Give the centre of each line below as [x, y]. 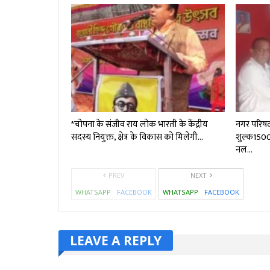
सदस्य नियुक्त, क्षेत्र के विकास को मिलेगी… [137, 137]
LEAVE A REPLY [116, 240]
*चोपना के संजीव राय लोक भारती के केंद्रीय [140, 124]
